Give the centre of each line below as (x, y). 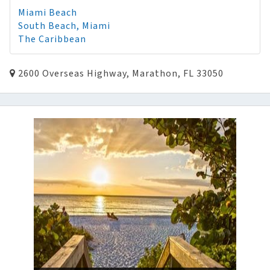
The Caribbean (52, 39)
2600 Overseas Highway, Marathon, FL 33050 (120, 74)
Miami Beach (48, 13)
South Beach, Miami (64, 26)
